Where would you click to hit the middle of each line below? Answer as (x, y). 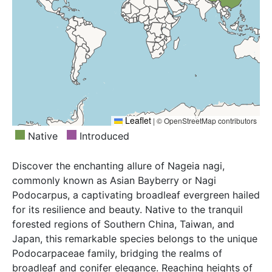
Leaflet (137, 121)
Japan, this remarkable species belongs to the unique (135, 239)
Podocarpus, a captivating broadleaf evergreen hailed (136, 195)
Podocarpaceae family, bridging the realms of (117, 253)
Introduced (103, 136)
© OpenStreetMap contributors (206, 121)
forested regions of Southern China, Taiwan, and (123, 224)
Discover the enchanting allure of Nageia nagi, (118, 166)
